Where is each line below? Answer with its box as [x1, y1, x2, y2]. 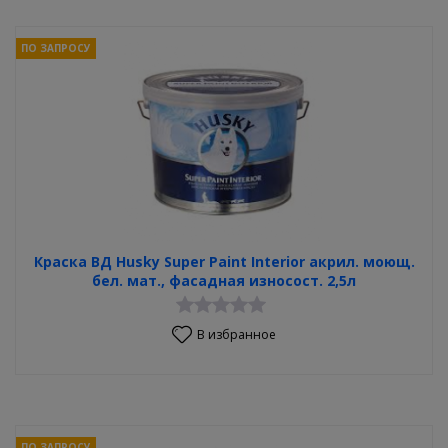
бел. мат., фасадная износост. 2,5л [92, 271, 356, 290]
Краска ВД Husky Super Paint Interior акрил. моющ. [33, 252, 415, 271]
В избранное [197, 326, 276, 343]
